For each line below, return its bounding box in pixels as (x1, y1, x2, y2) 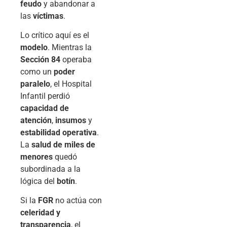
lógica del (20, 176, 57, 186)
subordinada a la (20, 164, 81, 174)
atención (20, 116, 52, 126)
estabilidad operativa (20, 128, 97, 138)
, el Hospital (50, 79, 92, 89)
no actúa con (53, 196, 102, 206)
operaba (60, 55, 92, 65)
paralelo (20, 79, 50, 89)
